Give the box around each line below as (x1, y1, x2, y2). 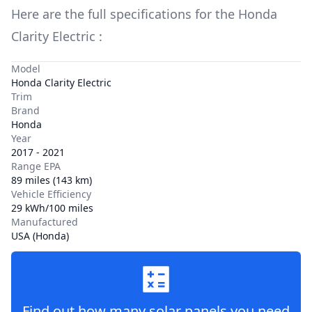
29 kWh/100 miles (11, 201, 93, 214)
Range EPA (11, 159, 61, 173)
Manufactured (11, 215, 78, 228)
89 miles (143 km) (11, 173, 92, 187)
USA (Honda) (11, 229, 69, 242)
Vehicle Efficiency (11, 187, 91, 201)
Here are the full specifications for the (11, 6, 238, 22)
